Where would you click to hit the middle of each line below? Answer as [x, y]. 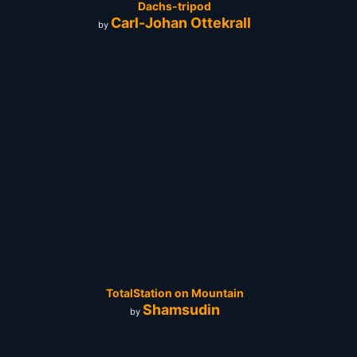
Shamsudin [181, 310]
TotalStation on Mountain [175, 292]
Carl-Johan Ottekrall [181, 23]
